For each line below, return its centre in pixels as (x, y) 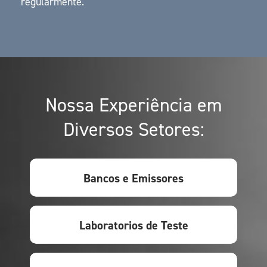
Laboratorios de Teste (133, 225)
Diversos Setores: (133, 129)
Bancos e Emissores (133, 178)
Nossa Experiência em (133, 105)
